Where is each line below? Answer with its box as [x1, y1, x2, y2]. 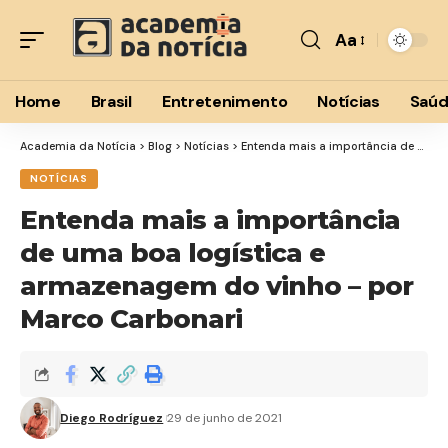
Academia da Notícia [20, 139, 136, 153]
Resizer [334, 69, 390, 92]
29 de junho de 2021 [167, 410, 283, 426]
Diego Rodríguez [60, 410, 164, 426]
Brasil [90, 91, 132, 112]
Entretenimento [161, 91, 288, 112]
